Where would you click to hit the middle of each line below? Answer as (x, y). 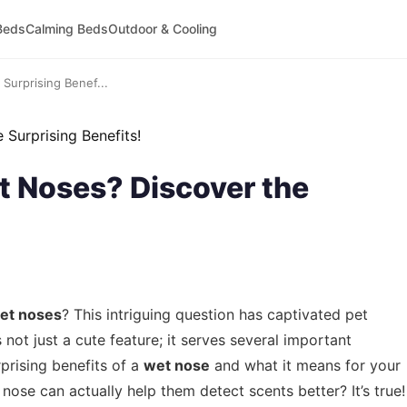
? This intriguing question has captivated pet (215, 314)
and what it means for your (305, 365)
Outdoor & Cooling (162, 29)
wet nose (177, 365)
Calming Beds (66, 29)
